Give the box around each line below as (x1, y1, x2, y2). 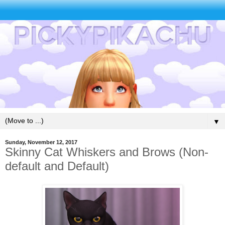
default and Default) (5, 159, 109, 173)
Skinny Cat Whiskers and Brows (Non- (5, 145, 208, 159)
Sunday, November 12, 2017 (5, 139, 77, 145)
